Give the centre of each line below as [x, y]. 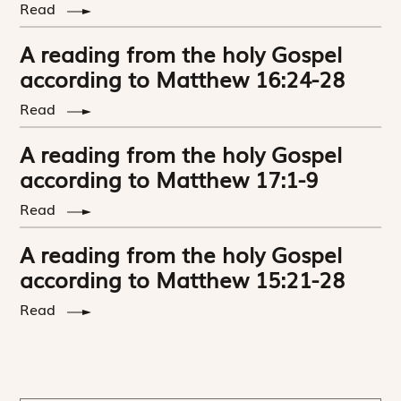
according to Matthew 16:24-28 [183, 79]
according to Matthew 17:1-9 [169, 179]
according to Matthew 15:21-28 [183, 279]
